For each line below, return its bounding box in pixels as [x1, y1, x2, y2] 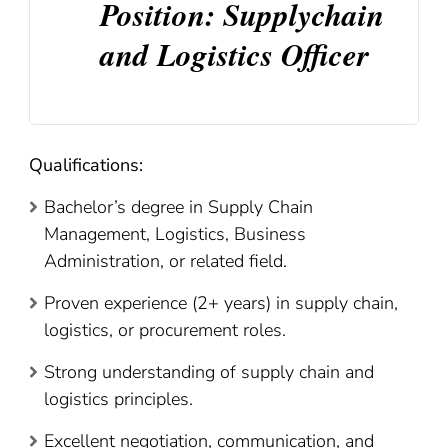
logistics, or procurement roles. [44, 317, 286, 342]
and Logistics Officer [100, 31, 369, 76]
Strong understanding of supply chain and [44, 359, 374, 384]
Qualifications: [29, 152, 143, 177]
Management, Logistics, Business [44, 221, 306, 246]
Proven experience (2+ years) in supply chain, [44, 290, 398, 315]
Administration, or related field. [44, 248, 287, 273]
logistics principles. [44, 386, 193, 411]
